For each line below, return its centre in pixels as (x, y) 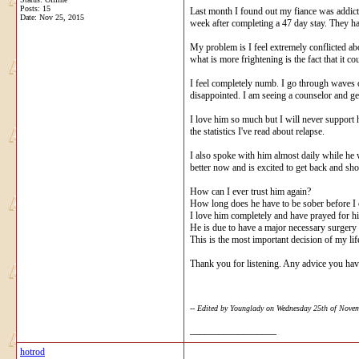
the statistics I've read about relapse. (257, 131)
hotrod (32, 351)
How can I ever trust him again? (250, 191)
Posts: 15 (35, 8)
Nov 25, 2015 (62, 17)
